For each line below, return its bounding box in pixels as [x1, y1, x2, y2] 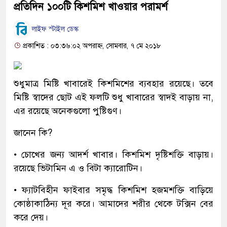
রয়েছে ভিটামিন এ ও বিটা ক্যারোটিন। [14, 162, 142, 174]
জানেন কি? [14, 127, 52, 138]
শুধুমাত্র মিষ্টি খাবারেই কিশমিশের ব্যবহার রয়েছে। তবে [14, 78, 213, 89]
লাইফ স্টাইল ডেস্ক [30, 25, 79, 34]
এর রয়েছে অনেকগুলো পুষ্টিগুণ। [14, 105, 122, 117]
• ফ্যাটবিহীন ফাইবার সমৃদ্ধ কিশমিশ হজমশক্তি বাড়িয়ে [14, 184, 213, 196]
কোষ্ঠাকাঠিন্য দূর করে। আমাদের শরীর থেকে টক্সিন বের [14, 198, 213, 209]
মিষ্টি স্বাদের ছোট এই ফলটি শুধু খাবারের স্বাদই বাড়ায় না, [14, 91, 213, 103]
